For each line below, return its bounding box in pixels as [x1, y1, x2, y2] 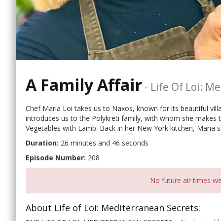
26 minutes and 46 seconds [59, 138, 148, 148]
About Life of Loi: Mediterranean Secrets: [26, 202, 200, 214]
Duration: [26, 138, 59, 148]
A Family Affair [26, 74, 142, 95]
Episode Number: [26, 153, 86, 163]
